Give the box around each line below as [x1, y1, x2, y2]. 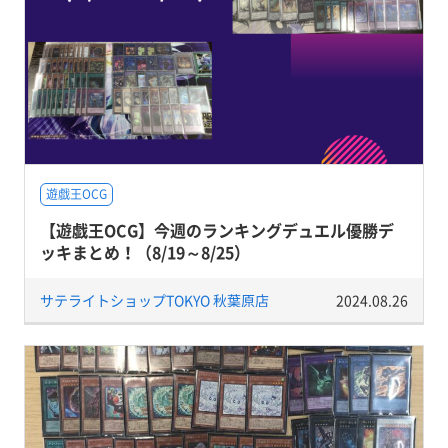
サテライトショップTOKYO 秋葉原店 [39, 289, 269, 310]
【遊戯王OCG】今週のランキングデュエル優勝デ [39, 217, 394, 242]
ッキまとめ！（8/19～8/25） [39, 239, 250, 264]
